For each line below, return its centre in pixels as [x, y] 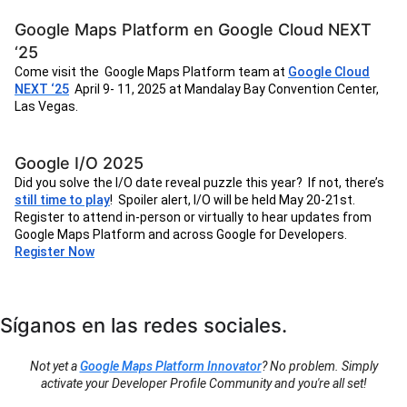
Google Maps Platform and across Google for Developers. [181, 235]
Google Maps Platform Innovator [170, 367]
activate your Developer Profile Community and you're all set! [203, 384]
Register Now [55, 252]
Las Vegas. [46, 107]
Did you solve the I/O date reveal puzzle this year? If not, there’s [199, 183]
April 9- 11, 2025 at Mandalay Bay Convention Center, [224, 89]
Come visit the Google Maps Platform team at [151, 72]
